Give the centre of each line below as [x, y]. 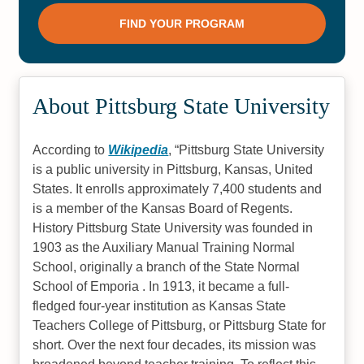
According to [71, 150]
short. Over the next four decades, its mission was [175, 345]
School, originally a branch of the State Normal [167, 267]
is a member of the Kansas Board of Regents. [163, 208]
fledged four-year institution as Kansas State [160, 306]
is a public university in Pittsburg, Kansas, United [173, 169]
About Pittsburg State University [182, 106]
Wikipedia [139, 150]
